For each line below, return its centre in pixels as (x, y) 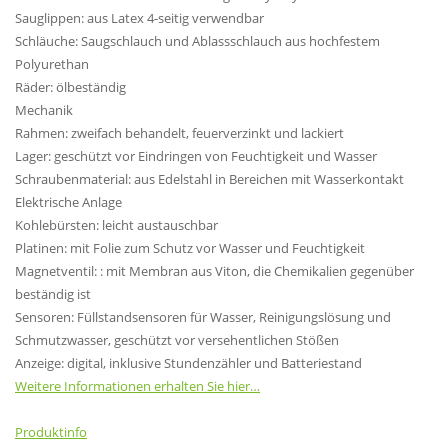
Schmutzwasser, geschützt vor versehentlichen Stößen (177, 339)
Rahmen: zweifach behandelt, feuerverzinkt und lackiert (179, 132)
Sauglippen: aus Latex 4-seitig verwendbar (139, 17)
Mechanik (44, 109)
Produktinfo (51, 432)
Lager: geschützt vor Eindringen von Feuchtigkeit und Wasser (196, 155)
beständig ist (53, 293)
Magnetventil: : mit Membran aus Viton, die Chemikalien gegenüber (214, 270)
